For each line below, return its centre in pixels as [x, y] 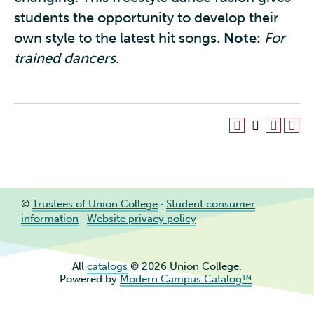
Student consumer [211, 204]
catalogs [107, 266]
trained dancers [65, 58]
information [50, 218]
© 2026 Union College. [185, 266]
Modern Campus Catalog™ [186, 279]
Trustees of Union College [95, 204]
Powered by [90, 279]
